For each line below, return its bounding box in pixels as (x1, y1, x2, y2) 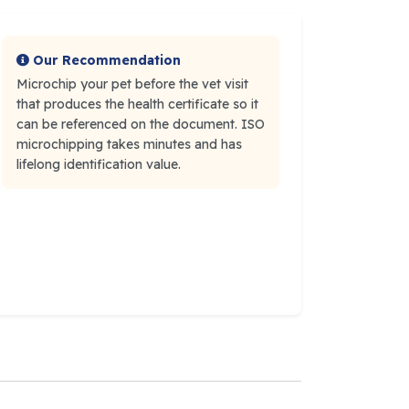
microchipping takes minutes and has (16, 135, 242, 152)
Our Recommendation (33, 51, 181, 68)
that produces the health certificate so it (16, 95, 258, 112)
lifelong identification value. (16, 155, 181, 173)
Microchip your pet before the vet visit (16, 75, 248, 92)
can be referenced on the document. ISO (16, 115, 265, 132)
